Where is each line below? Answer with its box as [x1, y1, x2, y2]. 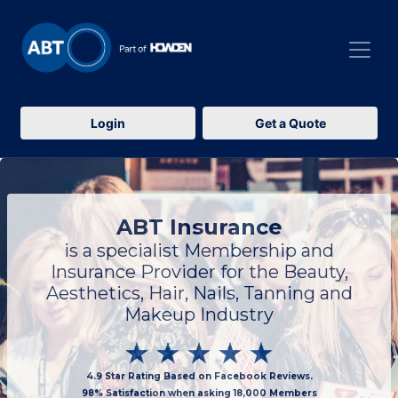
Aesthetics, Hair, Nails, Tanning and [45, 283, 353, 304]
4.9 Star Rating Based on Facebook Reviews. [85, 370, 313, 382]
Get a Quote [254, 115, 326, 131]
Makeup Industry [124, 304, 274, 325]
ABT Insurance [115, 214, 283, 240]
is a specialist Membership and [64, 240, 334, 261]
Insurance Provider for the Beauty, [50, 261, 348, 283]
